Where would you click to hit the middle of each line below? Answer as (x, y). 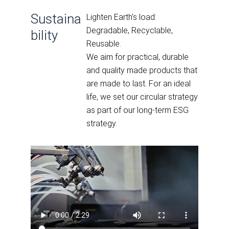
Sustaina (56, 19)
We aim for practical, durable (138, 57)
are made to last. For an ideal (139, 83)
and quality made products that (142, 70)
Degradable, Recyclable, (130, 30)
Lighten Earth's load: (122, 17)
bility (44, 35)
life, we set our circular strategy (142, 97)
